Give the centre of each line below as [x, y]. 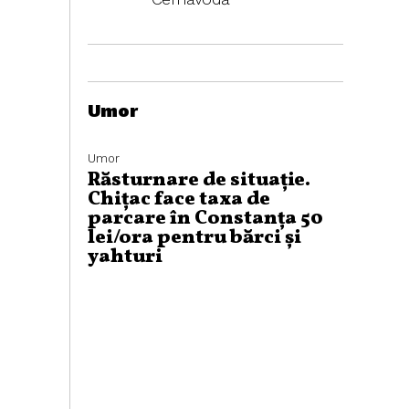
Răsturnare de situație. [199, 180]
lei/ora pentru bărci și [194, 238]
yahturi [127, 257]
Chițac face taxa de [179, 199]
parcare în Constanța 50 [205, 219]
